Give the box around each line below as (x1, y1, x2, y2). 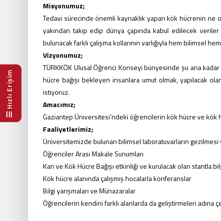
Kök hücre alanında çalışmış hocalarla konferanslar (43, 173, 191, 184)
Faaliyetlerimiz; (43, 124, 93, 134)
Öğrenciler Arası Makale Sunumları (43, 148, 144, 159)
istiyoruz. (43, 87, 70, 97)
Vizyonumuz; (43, 50, 83, 60)
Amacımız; (43, 99, 75, 110)
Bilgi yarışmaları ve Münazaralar (43, 185, 136, 196)
